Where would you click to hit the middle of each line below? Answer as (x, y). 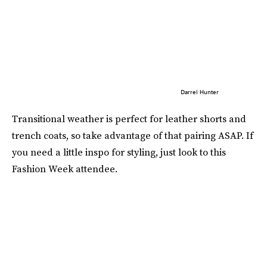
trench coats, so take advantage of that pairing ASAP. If (133, 135)
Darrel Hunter (199, 91)
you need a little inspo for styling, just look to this (119, 152)
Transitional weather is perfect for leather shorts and (129, 118)
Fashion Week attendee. (65, 168)
